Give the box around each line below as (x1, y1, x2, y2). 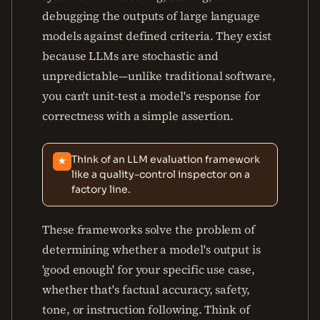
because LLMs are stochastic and (42, 48, 219, 64)
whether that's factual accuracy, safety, (42, 281, 250, 297)
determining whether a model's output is (42, 241, 261, 257)
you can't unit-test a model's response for (42, 88, 260, 104)
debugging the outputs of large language (42, 8, 260, 24)
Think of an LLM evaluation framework (71, 153, 260, 166)
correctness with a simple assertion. (42, 108, 234, 124)
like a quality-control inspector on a (71, 168, 250, 181)
